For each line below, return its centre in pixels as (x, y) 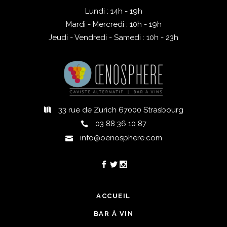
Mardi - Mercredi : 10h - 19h (113, 24)
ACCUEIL (113, 196)
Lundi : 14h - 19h (113, 11)
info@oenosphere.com (121, 138)
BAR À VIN (113, 213)
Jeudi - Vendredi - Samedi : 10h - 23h (113, 37)
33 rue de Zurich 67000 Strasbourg (121, 110)
